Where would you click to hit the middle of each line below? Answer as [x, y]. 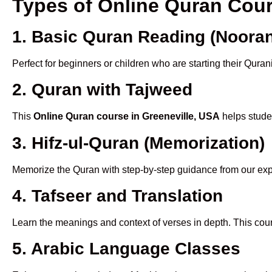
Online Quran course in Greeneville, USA [127, 117]
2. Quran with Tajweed [102, 90]
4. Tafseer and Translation [117, 195]
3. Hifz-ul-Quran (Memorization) [138, 143]
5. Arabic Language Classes [126, 249]
